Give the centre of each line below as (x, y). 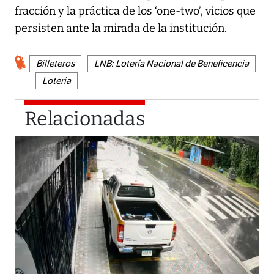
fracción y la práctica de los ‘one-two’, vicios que (135, 11)
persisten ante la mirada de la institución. (121, 28)
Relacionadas (85, 118)
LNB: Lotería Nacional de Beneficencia (172, 63)
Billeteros (55, 63)
